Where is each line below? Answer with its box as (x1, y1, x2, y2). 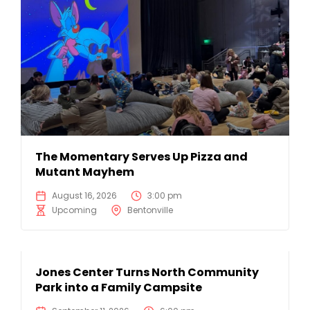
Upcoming (52, 204, 97, 217)
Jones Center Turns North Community (35, 264, 259, 281)
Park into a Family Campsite (35, 280, 202, 296)
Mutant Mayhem (35, 164, 134, 181)
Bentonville (127, 204, 173, 217)
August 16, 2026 (52, 190, 117, 202)
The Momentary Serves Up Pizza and (35, 149, 248, 165)
